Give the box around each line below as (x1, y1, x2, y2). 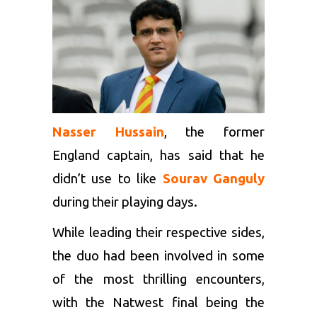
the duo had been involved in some (52, 248, 265, 264)
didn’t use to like (52, 171, 163, 187)
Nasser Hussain (52, 125, 164, 140)
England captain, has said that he (52, 148, 265, 163)
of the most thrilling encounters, (52, 272, 265, 287)
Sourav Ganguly (162, 171, 265, 187)
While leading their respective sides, (52, 225, 265, 241)
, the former (163, 125, 265, 140)
